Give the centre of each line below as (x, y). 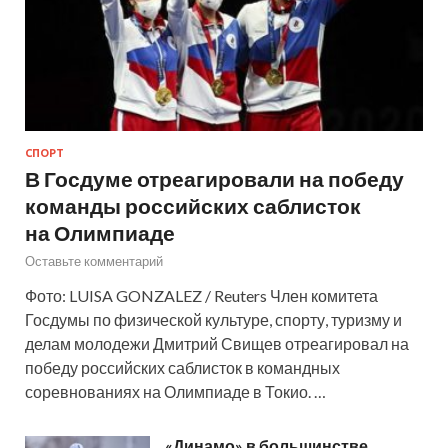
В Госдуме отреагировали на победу (214, 178)
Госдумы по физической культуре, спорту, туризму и (213, 319)
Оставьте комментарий (94, 260)
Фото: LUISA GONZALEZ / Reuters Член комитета (201, 295)
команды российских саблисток (193, 205)
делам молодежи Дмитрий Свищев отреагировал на (217, 343)
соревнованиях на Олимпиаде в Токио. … (175, 391)
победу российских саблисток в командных (182, 367)
